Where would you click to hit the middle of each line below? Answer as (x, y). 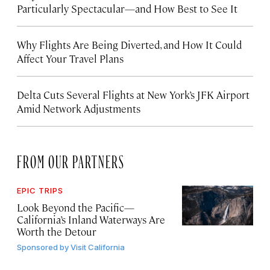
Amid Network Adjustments (79, 109)
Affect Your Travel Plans (70, 59)
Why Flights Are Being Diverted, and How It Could (129, 45)
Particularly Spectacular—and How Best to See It (127, 9)
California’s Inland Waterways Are (91, 220)
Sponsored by (43, 247)
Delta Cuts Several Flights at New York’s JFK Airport (133, 95)
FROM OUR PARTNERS (71, 159)
